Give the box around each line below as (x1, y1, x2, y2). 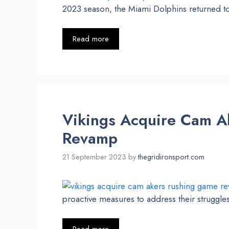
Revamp (62, 127, 118, 150)
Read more (73, 33, 109, 45)
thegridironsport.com (138, 151, 204, 162)
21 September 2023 (62, 151, 126, 162)
